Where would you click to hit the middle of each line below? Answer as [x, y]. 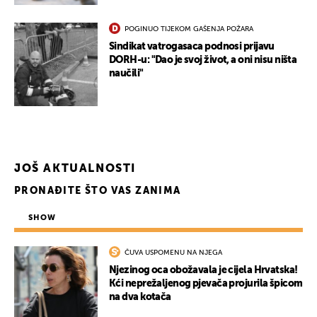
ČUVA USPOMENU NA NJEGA [173, 253]
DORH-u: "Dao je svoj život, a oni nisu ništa [203, 60]
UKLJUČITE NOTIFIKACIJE [158, 234]
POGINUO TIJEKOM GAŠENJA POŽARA [189, 29]
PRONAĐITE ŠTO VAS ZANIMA [98, 191]
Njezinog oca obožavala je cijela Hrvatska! [203, 271]
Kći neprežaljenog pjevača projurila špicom [206, 284]
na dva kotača [140, 298]
